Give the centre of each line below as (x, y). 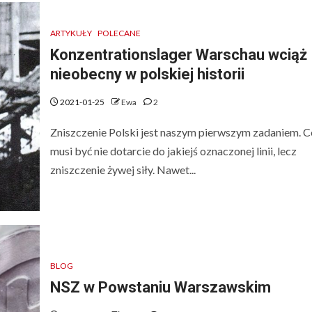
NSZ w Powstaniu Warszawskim (160, 287)
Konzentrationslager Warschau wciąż (178, 54)
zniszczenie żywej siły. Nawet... (123, 169)
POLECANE (119, 33)
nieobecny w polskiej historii (147, 74)
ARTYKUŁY (71, 33)
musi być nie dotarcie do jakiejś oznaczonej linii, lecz (173, 150)
